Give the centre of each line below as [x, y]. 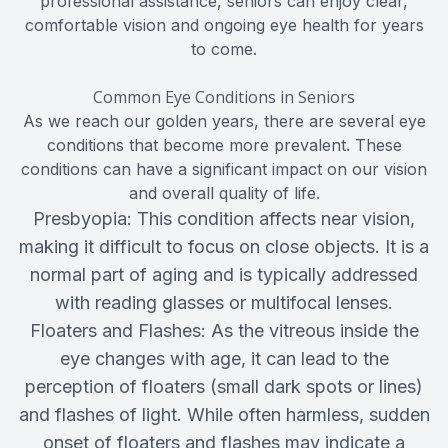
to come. [224, 49]
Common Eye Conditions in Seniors [224, 97]
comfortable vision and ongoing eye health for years [224, 25]
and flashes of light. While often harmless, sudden [224, 415]
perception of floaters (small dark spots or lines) [224, 387]
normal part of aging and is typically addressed [224, 275]
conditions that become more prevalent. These [224, 145]
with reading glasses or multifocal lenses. [224, 303]
